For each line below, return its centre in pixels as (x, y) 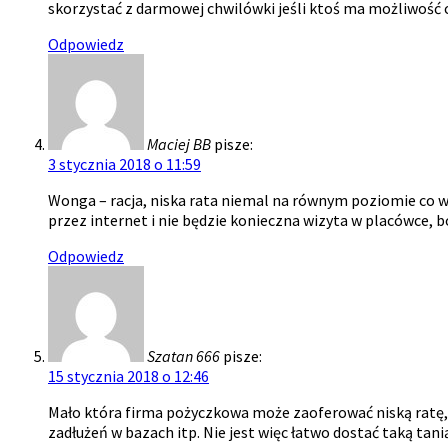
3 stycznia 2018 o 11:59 (124, 163)
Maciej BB (179, 143)
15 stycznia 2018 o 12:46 (128, 375)
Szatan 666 (183, 355)
